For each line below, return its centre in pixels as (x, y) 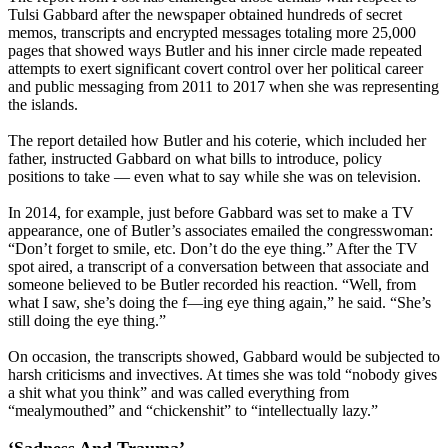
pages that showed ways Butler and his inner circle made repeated (215, 51)
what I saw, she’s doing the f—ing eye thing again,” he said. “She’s (219, 303)
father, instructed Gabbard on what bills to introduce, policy (195, 159)
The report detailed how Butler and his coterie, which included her (217, 141)
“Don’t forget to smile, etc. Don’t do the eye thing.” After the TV (213, 249)
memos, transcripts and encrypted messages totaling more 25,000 (212, 33)
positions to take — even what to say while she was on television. (216, 177)
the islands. (43, 105)
